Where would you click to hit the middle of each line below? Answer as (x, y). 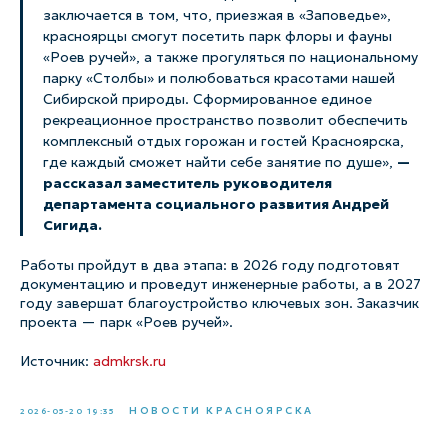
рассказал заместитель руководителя (187, 183)
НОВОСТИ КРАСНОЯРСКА (221, 410)
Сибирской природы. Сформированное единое (207, 99)
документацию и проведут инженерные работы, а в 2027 (220, 284)
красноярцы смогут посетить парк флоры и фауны (217, 36)
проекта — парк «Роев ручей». (126, 322)
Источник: (56, 361)
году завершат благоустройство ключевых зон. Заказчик (219, 303)
